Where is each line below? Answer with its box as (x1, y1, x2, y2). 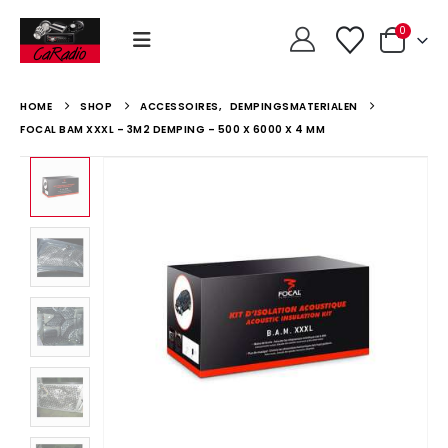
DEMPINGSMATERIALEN (229, 99, 358, 114)
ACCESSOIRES (140, 99, 219, 114)
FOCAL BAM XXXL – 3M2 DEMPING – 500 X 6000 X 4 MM (20, 122, 325, 137)
